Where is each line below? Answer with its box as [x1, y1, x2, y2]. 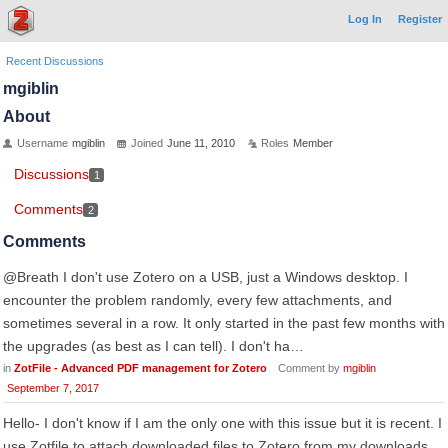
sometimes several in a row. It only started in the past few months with [3, 315, 445, 331]
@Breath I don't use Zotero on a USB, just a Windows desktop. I [3, 269, 408, 285]
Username [17, 137, 68, 149]
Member [293, 137, 333, 149]
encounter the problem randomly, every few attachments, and [3, 292, 392, 308]
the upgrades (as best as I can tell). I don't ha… [3, 338, 304, 354]
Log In [348, 13, 382, 25]
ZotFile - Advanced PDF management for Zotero [14, 362, 267, 374]
